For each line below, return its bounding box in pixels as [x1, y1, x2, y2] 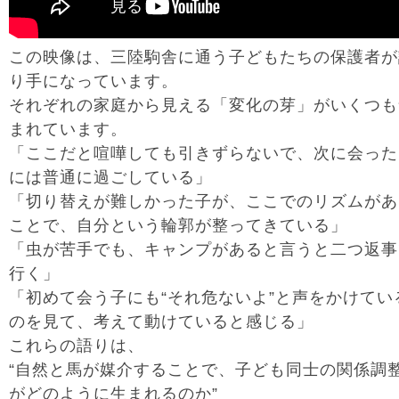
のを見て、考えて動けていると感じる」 [9, 313, 313, 330]
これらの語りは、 [9, 337, 144, 354]
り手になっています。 [9, 72, 178, 90]
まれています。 [9, 120, 127, 138]
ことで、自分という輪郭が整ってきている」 [9, 216, 347, 234]
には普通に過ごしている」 [9, 168, 212, 186]
